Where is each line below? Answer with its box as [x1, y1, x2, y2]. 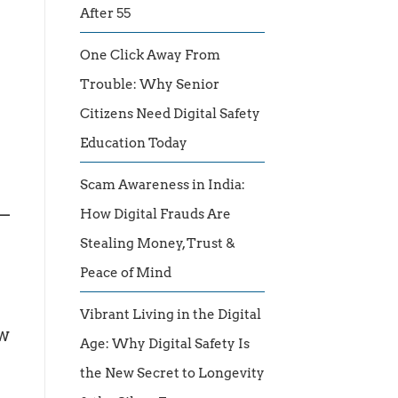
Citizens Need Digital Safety [80, 106, 260, 123]
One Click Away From [80, 47, 220, 64]
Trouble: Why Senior [80, 76, 219, 93]
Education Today [80, 135, 187, 152]
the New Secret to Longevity [80, 365, 265, 382]
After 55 [80, 5, 131, 22]
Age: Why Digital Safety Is [80, 336, 250, 353]
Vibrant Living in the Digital [80, 306, 261, 323]
